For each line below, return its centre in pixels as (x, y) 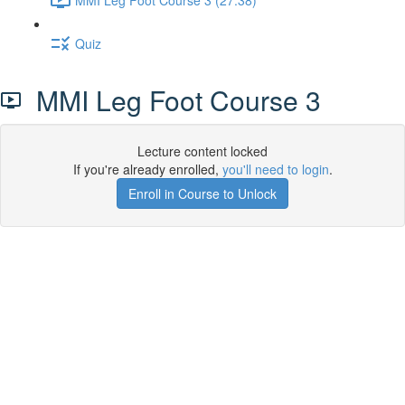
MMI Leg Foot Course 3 (171, 100)
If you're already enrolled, (147, 169)
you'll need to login (275, 169)
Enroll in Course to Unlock (202, 193)
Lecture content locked (202, 151)
